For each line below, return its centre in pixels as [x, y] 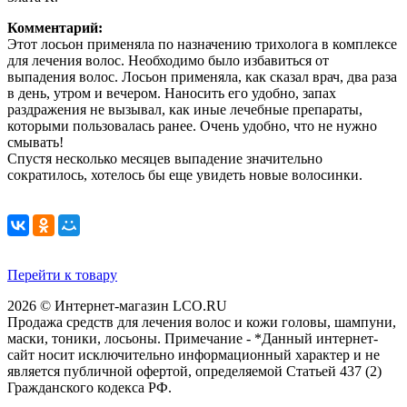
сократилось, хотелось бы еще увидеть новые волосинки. [185, 174]
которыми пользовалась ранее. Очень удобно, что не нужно [192, 125]
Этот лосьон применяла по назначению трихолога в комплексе [202, 44]
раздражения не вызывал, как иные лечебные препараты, [185, 109]
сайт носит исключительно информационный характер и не [194, 354]
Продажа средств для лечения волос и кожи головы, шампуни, [202, 322]
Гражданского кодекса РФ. [89, 387]
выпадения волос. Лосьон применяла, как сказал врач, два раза [202, 76]
